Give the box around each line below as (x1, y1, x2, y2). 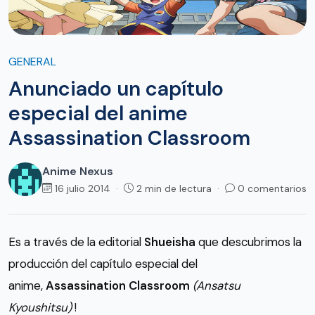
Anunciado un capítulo (8, 75, 224, 102)
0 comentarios (238, 181, 307, 195)
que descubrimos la (195, 233, 302, 250)
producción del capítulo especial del (8, 255, 198, 271)
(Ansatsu (193, 277, 240, 293)
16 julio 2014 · (55, 181, 124, 195)
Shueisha (144, 233, 195, 250)
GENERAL (8, 53, 56, 69)
